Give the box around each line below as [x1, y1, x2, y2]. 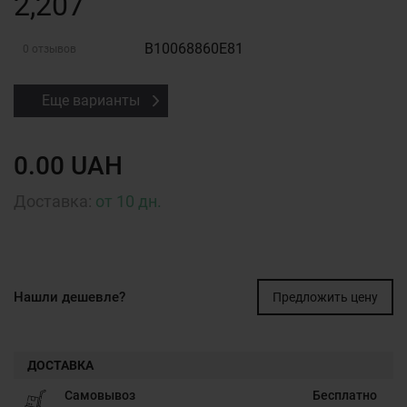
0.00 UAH [14, 151, 123, 181]
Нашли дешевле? [14, 289, 125, 305]
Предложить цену [273, 290, 378, 304]
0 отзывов [23, 43, 76, 55]
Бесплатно [313, 388, 377, 402]
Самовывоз [65, 388, 135, 402]
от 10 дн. [95, 192, 162, 211]
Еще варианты [42, 92, 140, 109]
